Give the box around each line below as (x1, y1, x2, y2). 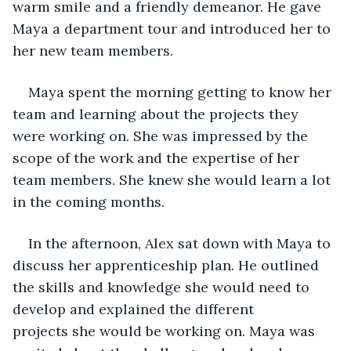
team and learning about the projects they (13, 104, 302, 123)
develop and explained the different (13, 299, 258, 318)
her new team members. (13, 41, 173, 60)
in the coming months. (13, 192, 165, 211)
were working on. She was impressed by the (13, 126, 312, 145)
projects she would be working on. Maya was (13, 321, 319, 340)
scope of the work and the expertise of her (13, 148, 303, 167)
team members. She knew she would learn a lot (13, 170, 335, 189)
